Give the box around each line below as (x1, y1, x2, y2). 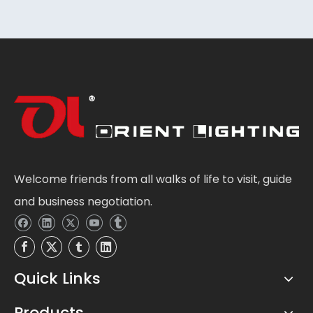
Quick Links (14, 268, 101, 290)
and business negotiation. (14, 194, 152, 210)
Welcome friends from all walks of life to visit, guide (14, 171, 292, 188)
